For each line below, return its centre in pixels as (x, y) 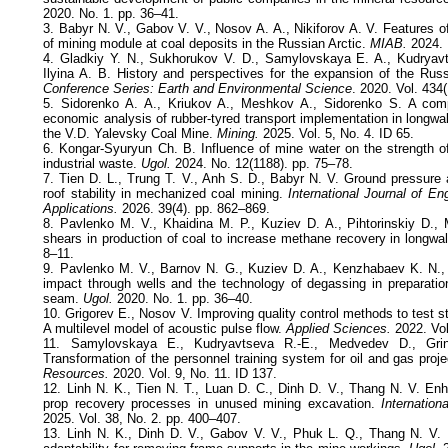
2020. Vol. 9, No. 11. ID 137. (193, 373)
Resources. (76, 373)
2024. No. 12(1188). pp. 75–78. (262, 163)
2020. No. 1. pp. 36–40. (183, 298)
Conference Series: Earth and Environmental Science (198, 88)
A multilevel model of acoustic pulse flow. (165, 328)
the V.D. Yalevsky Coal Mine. (128, 133)
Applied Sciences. (339, 328)
